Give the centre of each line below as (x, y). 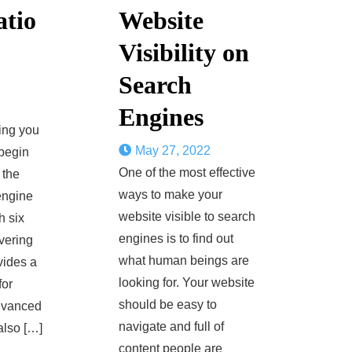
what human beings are (183, 260)
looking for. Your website (186, 282)
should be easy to (167, 304)
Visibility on (183, 53)
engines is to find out (176, 238)
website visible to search (187, 216)
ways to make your (170, 194)
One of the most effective (187, 172)
